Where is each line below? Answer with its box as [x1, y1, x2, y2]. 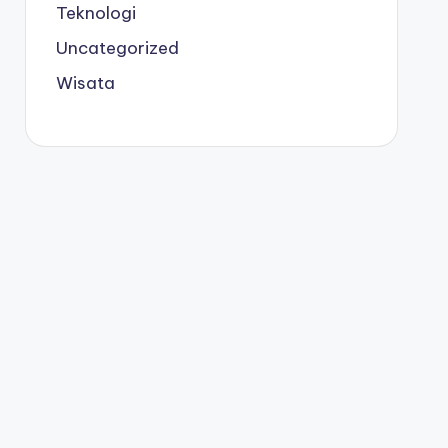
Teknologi [55, 2, 136, 24]
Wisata [55, 72, 115, 94]
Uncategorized [55, 37, 179, 59]
